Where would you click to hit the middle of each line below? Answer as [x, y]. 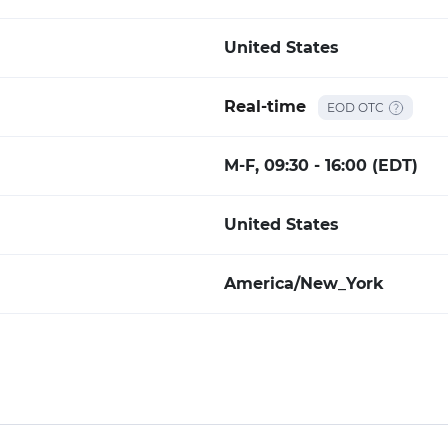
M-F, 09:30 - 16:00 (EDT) [321, 165]
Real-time [265, 106]
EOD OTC [355, 107]
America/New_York [304, 283]
